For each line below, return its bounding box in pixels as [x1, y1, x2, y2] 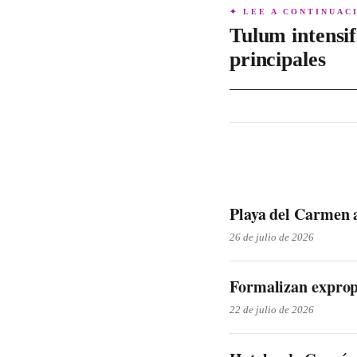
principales [229, 48, 326, 71]
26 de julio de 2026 [229, 231, 314, 243]
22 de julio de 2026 [229, 304, 314, 316]
